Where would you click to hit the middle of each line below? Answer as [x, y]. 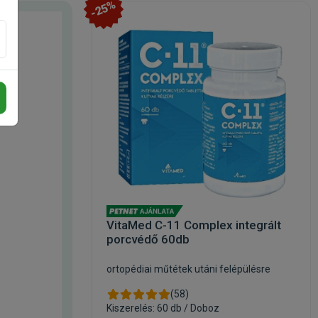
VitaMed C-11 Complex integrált [194, 225]
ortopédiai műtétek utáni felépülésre [188, 269]
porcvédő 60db [148, 239]
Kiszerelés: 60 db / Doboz [163, 308]
